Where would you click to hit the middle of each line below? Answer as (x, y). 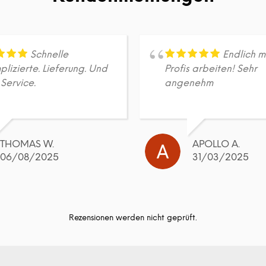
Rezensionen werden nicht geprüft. (133, 218)
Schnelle (50, 55)
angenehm (189, 83)
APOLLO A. (216, 144)
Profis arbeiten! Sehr (210, 69)
